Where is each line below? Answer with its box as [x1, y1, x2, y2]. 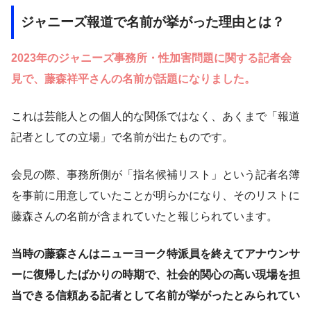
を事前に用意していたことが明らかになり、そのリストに [11, 190, 300, 202]
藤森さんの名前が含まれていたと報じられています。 [11, 210, 278, 223]
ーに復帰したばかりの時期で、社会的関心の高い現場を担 [11, 269, 300, 281]
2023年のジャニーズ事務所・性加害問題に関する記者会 [11, 52, 292, 65]
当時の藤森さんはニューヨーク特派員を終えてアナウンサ [11, 248, 300, 260]
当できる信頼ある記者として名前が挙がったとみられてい [11, 289, 300, 302]
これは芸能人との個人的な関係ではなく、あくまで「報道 [11, 110, 300, 123]
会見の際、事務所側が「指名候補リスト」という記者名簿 [11, 169, 300, 181]
